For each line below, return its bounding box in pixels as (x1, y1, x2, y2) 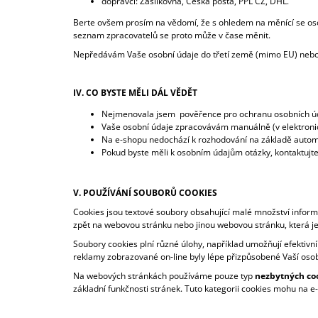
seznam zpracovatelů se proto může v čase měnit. (73, 29, 273, 42)
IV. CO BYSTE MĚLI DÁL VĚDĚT (73, 87, 199, 99)
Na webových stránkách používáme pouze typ (73, 270, 255, 283)
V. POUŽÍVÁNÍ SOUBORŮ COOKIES (73, 187, 217, 199)
